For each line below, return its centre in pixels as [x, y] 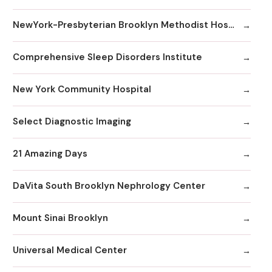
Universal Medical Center [70, 250]
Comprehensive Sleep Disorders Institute [107, 57]
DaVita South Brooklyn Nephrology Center [109, 186]
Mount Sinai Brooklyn [60, 218]
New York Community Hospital [82, 90]
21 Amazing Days [50, 154]
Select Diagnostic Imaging [72, 122]
